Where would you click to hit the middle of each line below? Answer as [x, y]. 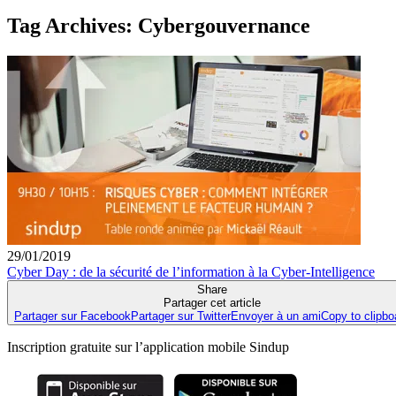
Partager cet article [212, 302]
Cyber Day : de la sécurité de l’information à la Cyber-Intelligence [191, 271]
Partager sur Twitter [181, 316]
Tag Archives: [72, 25]
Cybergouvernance [224, 25]
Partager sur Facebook [72, 316]
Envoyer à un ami [276, 316]
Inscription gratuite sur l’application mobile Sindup [148, 346]
